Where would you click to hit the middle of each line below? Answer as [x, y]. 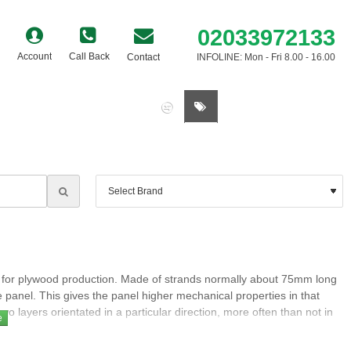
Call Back [89, 56]
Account [34, 56]
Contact [143, 57]
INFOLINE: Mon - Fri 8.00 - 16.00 [266, 57]
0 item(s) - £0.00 [288, 107]
